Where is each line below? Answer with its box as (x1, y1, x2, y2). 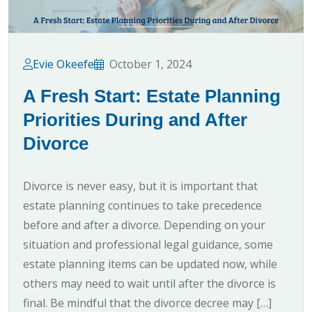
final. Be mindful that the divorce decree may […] (23, 295, 272, 311)
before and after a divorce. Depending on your (23, 217, 265, 233)
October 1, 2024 (109, 56, 192, 72)
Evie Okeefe (33, 56, 94, 72)
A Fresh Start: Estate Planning (23, 85, 281, 107)
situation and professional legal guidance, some (23, 236, 273, 252)
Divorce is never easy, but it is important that (23, 178, 258, 194)
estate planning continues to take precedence (23, 197, 262, 213)
